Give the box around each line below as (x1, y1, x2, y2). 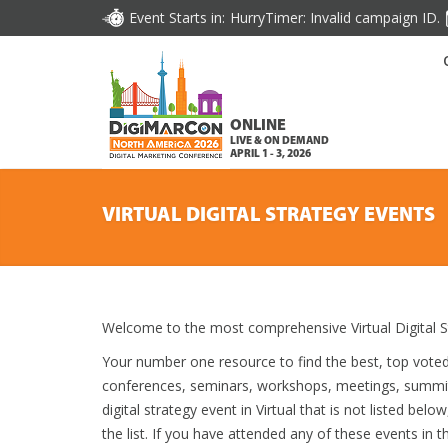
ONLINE (230, 118, 286, 134)
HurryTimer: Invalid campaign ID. (230, 8, 440, 27)
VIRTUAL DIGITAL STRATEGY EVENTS (102, 206, 435, 226)
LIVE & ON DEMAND (230, 136, 329, 147)
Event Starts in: (129, 8, 225, 27)
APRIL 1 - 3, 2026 (230, 149, 311, 160)
